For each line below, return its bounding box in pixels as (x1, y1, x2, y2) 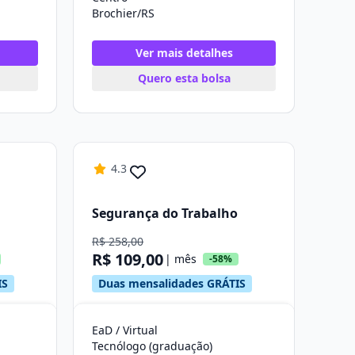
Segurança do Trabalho (92, 204, 238, 222)
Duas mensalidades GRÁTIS (98, 276, 246, 291)
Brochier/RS (92, 6, 155, 21)
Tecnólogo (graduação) (92, 338, 212, 353)
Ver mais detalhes (135, 45, 233, 60)
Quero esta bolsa (137, 71, 231, 86)
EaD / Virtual (92, 323, 158, 338)
